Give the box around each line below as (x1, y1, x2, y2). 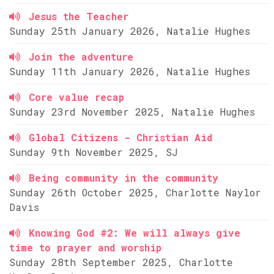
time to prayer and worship (9, 241, 161, 254)
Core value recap (29, 91, 124, 103)
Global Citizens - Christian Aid (29, 131, 212, 144)
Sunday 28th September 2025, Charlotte (9, 256, 233, 268)
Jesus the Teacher (29, 10, 128, 23)
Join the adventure (29, 50, 133, 63)
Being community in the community (29, 171, 218, 184)
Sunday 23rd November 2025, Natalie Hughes (9, 105, 255, 118)
